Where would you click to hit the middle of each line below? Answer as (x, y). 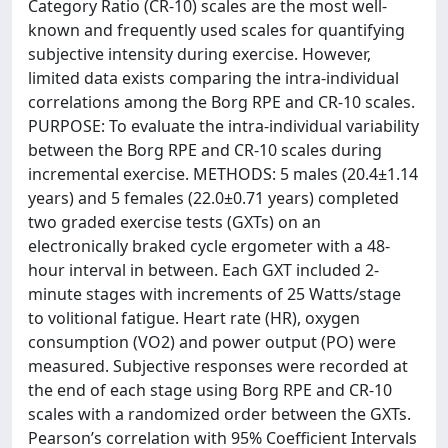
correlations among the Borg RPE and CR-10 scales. (221, 102)
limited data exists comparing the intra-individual (213, 78)
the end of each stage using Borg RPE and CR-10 (210, 390)
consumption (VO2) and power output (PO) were (212, 342)
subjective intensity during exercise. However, (199, 54)
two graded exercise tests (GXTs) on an (174, 222)
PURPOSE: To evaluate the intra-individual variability (223, 126)
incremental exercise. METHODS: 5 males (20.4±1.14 (223, 174)
